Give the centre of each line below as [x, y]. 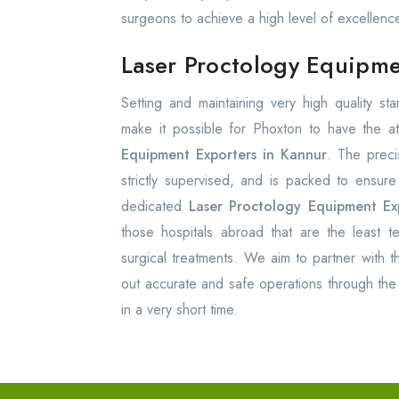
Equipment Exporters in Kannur [224, 155]
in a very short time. [179, 309]
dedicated [151, 206]
